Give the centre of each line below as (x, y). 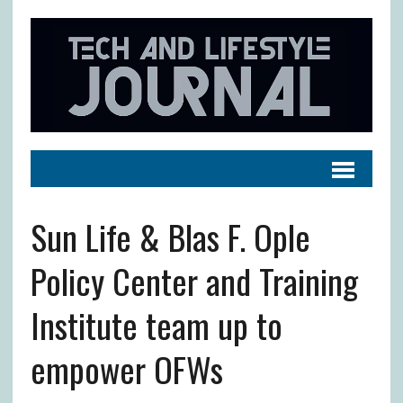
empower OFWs (126, 368)
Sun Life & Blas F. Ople (170, 236)
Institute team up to (156, 324)
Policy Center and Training (194, 280)
